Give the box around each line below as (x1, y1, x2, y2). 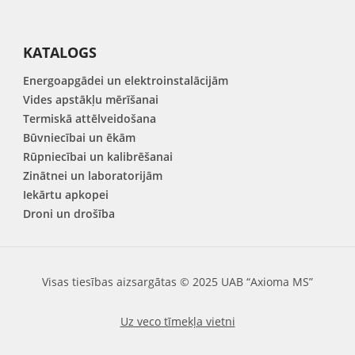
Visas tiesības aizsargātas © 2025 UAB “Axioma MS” (42, 274, 313, 289)
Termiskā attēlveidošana (23, 111, 157, 126)
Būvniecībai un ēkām (23, 130, 136, 145)
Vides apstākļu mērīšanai (23, 92, 159, 107)
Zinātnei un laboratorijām (23, 168, 163, 183)
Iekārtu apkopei (23, 187, 109, 202)
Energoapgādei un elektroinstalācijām (23, 73, 229, 88)
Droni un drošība (23, 206, 116, 221)
